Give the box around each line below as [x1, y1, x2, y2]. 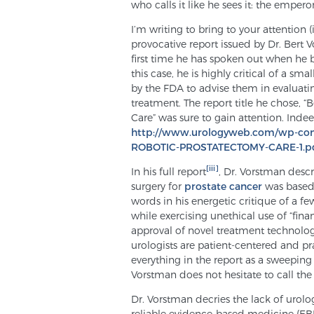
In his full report [131, 165, 206, 177]
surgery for [131, 179, 184, 192]
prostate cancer [184, 179, 265, 192]
